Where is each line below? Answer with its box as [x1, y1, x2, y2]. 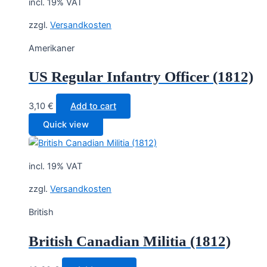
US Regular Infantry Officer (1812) [29, 69, 253, 85]
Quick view [43, 119, 89, 131]
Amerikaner [29, 42, 74, 54]
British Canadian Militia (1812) [29, 232, 231, 249]
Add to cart [70, 101, 116, 112]
